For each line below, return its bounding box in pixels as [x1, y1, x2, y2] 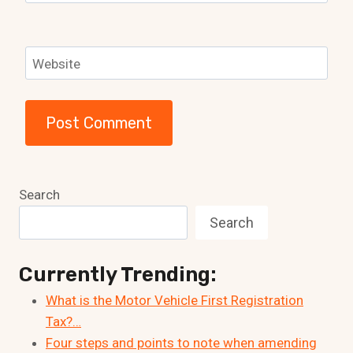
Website [32, 55, 80, 72]
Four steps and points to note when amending [46, 335, 317, 351]
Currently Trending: [19, 262, 217, 288]
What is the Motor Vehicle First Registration [46, 292, 303, 309]
